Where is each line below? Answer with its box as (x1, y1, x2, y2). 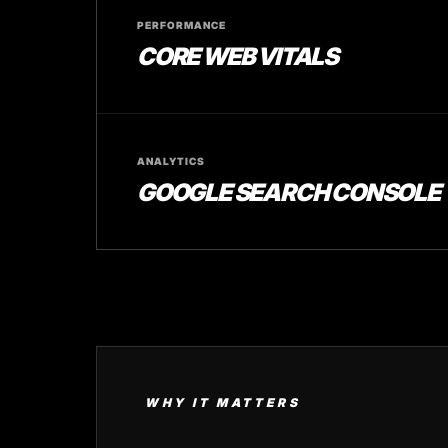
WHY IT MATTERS (145, 395, 301, 410)
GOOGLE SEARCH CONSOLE (137, 178, 440, 207)
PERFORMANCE (137, 19, 226, 31)
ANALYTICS (137, 155, 205, 167)
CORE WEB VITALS (137, 42, 338, 71)
